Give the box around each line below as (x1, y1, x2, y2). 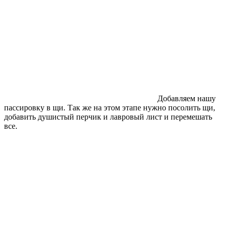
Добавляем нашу (157, 94, 216, 103)
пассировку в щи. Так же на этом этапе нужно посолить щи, (4, 103, 215, 112)
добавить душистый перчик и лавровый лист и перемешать (4, 112, 212, 121)
